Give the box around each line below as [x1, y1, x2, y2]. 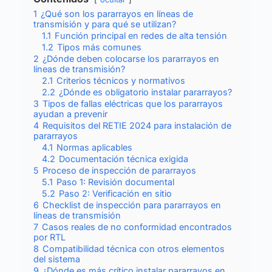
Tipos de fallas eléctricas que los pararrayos [42, 98, 223, 109]
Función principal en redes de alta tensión [54, 30, 227, 41]
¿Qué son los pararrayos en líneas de [40, 8, 193, 19]
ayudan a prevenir [33, 108, 107, 119]
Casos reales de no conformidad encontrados [41, 221, 232, 232]
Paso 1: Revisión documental [56, 176, 174, 187]
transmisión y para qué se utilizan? [33, 18, 176, 29]
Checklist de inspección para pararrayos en [42, 199, 221, 210]
